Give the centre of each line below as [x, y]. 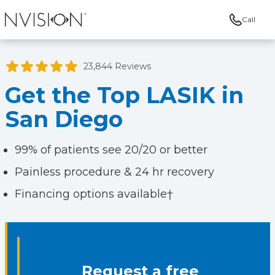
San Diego [64, 119]
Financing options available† [94, 194]
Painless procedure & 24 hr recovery [114, 172]
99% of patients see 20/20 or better [111, 150]
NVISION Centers [51, 34]
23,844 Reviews [117, 66]
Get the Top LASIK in [124, 95]
